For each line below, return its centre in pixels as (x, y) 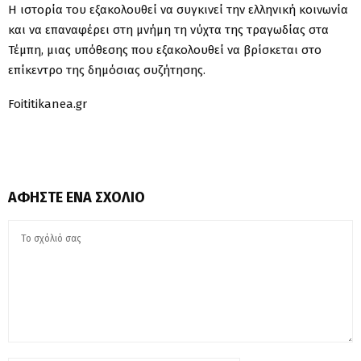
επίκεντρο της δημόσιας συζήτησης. (107, 70)
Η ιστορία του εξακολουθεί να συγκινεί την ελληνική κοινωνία (178, 9)
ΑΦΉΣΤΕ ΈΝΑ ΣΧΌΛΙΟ (77, 197)
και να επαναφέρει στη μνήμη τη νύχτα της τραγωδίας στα (168, 29)
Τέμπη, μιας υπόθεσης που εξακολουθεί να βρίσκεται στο (165, 50)
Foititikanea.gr (48, 104)
